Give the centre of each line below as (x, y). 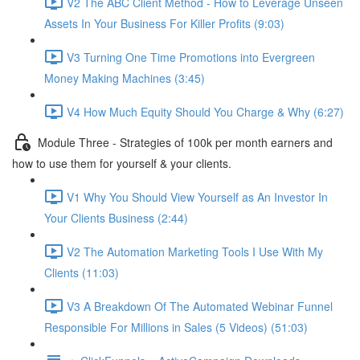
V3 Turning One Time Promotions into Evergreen (191, 57)
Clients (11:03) (82, 272)
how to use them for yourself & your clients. (122, 163)
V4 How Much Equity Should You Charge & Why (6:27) (205, 111)
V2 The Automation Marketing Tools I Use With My (195, 251)
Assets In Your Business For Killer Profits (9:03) (164, 23)
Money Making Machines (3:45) (125, 78)
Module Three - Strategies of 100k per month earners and (185, 142)
